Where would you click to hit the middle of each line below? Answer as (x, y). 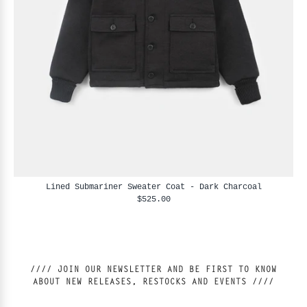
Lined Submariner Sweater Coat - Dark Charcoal (153, 186)
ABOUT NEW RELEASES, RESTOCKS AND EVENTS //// (263, 282)
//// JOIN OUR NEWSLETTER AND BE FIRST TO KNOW (44, 270)
